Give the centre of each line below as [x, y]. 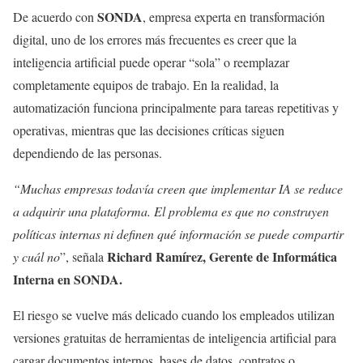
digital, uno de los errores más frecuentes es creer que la [155, 39]
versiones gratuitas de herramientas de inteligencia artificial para [175, 337]
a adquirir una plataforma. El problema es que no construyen [171, 211]
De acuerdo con [53, 16]
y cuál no [36, 256]
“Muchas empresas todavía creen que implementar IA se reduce [178, 188]
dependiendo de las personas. [88, 152]
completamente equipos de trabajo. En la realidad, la [146, 84]
